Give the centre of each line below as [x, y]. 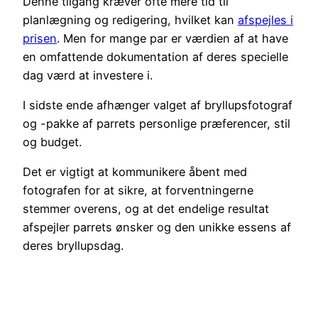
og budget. [52, 142]
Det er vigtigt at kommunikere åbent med [135, 172]
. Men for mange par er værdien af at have [172, 38]
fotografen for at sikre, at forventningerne [138, 191]
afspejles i [265, 20]
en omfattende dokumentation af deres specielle [155, 56]
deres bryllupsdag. [73, 246]
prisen [40, 38]
